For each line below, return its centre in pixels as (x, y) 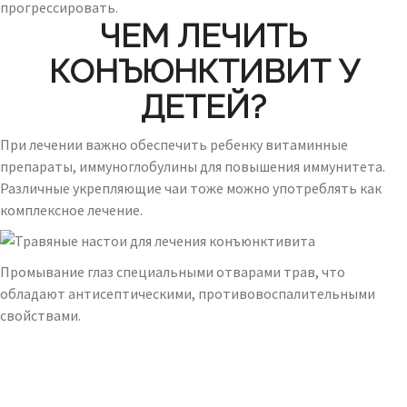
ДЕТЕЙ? (203, 106)
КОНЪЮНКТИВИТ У (203, 71)
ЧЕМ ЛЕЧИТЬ (203, 35)
